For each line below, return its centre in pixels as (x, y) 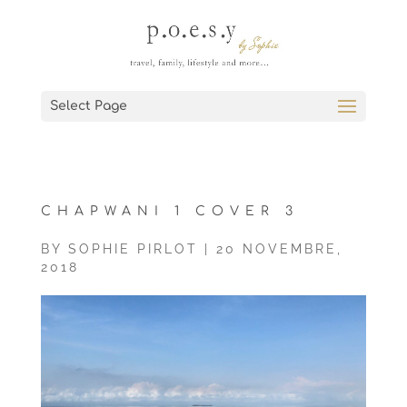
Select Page (88, 106)
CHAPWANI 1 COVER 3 (169, 211)
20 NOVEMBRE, (279, 249)
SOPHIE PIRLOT (133, 249)
